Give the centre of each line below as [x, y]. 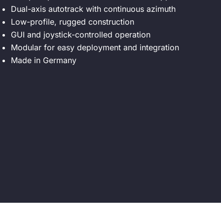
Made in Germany [43, 60]
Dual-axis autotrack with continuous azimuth [93, 9]
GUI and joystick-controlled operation [80, 34]
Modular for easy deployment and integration [95, 47]
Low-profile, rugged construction [72, 21]
